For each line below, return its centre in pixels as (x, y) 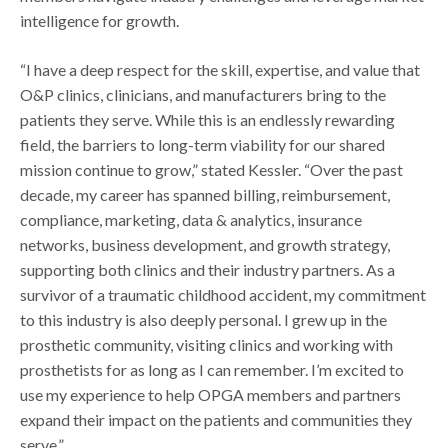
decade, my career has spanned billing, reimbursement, (205, 194)
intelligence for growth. (101, 20)
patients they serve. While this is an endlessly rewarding (208, 119)
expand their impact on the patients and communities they (216, 419)
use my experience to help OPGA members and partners (211, 394)
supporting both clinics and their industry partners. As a (208, 269)
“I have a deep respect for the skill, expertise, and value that (220, 69)
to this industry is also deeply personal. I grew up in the (204, 319)
